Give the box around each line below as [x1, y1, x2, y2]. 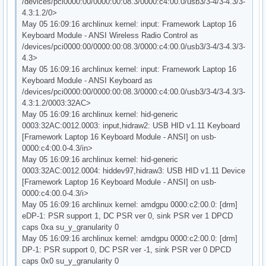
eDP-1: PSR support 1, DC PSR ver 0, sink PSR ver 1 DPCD [22, 211, 233, 220]
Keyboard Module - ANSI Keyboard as [22, 75, 153, 85]
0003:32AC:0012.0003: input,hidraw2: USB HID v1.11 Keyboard [22, 121, 240, 130]
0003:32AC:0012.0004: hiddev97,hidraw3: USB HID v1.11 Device [22, 166, 246, 175]
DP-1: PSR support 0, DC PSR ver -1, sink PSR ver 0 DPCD [22, 245, 232, 254]
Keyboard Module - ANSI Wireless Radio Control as [22, 30, 199, 40]
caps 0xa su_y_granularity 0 [22, 222, 119, 232]
